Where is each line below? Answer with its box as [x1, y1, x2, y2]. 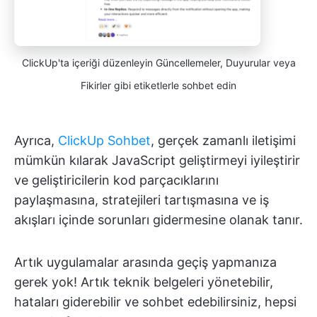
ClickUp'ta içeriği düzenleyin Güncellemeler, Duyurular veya [21, 56, 296, 69]
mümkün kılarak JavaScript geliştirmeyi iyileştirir [14, 152, 300, 168]
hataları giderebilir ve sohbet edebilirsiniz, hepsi [14, 294, 296, 309]
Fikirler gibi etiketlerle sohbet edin [81, 79, 236, 91]
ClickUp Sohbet [58, 132, 151, 148]
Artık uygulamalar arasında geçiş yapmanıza [14, 254, 277, 270]
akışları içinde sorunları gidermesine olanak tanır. [14, 212, 303, 227]
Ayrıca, [14, 132, 58, 148]
